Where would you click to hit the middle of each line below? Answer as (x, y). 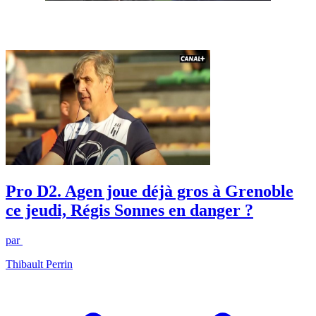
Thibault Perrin (39, 264)
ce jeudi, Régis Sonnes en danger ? (129, 210)
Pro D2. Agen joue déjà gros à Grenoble (150, 191)
